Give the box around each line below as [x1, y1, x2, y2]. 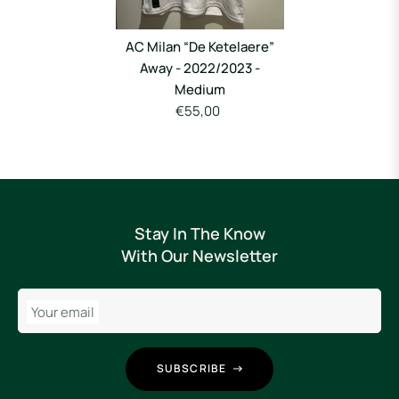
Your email [30, 302, 94, 322]
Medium [174, 80, 225, 100]
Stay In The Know [134, 223, 265, 245]
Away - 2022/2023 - [139, 59, 260, 78]
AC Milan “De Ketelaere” [125, 37, 274, 57]
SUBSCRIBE [156, 361, 227, 377]
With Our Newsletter [121, 245, 278, 267]
